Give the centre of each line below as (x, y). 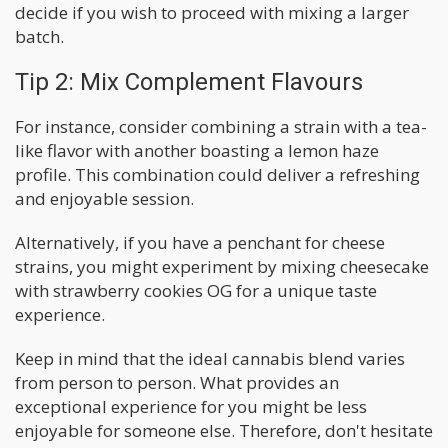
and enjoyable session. (104, 198)
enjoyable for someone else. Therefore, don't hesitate (224, 430)
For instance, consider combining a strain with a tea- (221, 126)
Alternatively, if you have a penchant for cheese (200, 242)
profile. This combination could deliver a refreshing (217, 174)
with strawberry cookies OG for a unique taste (196, 290)
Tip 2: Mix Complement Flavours (189, 81)
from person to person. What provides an (177, 382)
